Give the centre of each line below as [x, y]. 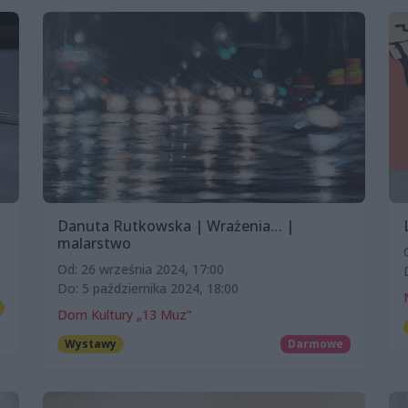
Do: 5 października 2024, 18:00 [148, 288]
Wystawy [90, 343]
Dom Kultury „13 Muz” [124, 314]
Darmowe [316, 343]
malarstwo [94, 243]
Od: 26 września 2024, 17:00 [141, 269]
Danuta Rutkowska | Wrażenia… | [176, 225]
